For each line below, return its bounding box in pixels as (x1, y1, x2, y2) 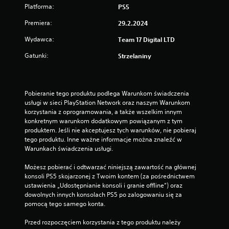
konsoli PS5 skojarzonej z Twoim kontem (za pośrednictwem (25, 172, 195, 180)
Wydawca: (25, 35, 54, 43)
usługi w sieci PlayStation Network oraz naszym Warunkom (25, 98, 190, 107)
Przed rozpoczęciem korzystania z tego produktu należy (25, 218, 180, 226)
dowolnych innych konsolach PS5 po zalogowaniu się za (25, 190, 182, 199)
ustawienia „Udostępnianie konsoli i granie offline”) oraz (25, 181, 182, 190)
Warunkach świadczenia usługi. (25, 144, 113, 153)
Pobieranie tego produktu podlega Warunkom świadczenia (25, 89, 189, 98)
